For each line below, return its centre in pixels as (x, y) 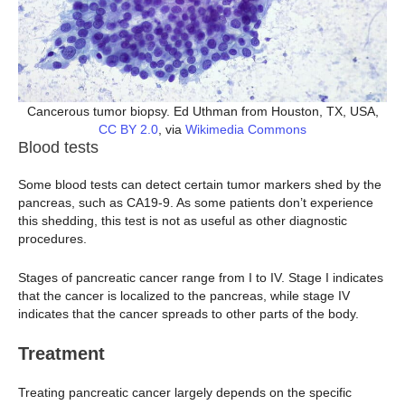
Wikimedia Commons (246, 130)
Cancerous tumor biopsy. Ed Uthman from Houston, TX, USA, (202, 112)
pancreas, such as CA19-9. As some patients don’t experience (196, 203)
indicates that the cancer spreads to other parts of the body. (188, 313)
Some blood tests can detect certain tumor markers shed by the (200, 185)
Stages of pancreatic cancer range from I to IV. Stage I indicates (201, 277)
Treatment (61, 354)
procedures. (52, 239)
